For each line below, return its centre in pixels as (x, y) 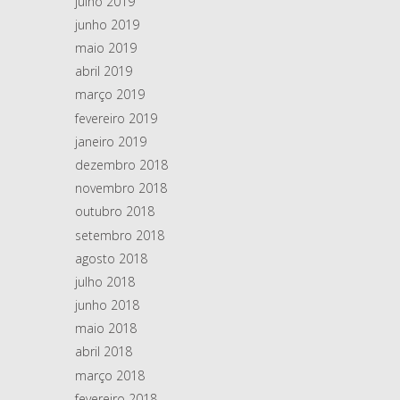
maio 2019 (106, 48)
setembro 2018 (120, 235)
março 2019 (110, 95)
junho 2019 (107, 24)
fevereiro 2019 (116, 118)
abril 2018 (104, 352)
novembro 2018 (121, 188)
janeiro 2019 (111, 141)
